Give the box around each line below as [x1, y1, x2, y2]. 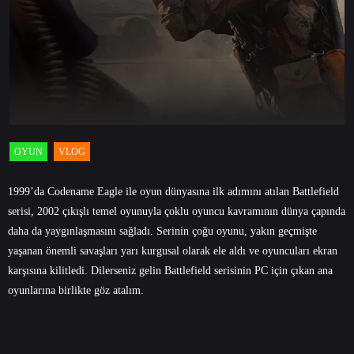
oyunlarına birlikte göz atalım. [8, 284, 144, 296]
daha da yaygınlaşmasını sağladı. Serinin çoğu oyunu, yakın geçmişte [8, 224, 317, 237]
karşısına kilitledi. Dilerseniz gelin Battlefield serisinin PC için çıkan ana [8, 264, 333, 277]
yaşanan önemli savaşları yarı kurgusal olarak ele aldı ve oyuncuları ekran [8, 244, 337, 257]
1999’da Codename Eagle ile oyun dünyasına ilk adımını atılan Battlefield [8, 185, 339, 198]
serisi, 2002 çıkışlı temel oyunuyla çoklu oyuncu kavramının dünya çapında [8, 205, 345, 217]
